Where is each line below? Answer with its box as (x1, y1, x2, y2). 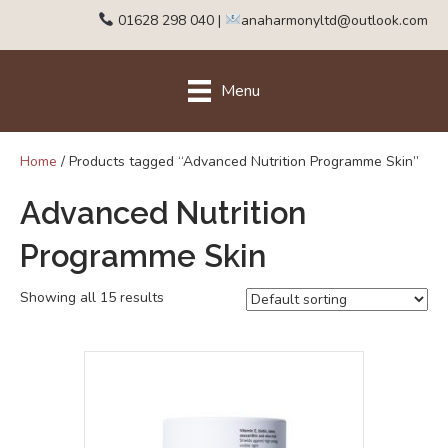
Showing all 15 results (20, 288, 164, 308)
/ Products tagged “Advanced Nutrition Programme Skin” (57, 152, 419, 172)
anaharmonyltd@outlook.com (241, 10, 428, 30)
